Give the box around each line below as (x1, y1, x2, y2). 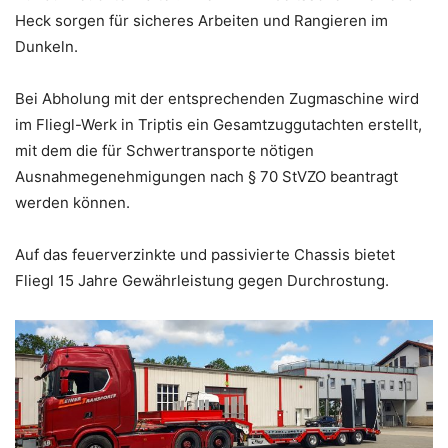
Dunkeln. (15, 36, 78, 56)
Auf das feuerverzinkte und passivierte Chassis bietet (15, 244, 395, 264)
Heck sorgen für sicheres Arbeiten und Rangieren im (15, 10, 388, 30)
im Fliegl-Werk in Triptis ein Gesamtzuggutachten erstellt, (15, 114, 422, 134)
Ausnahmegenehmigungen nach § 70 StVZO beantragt (15, 166, 398, 186)
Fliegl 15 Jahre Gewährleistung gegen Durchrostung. (15, 270, 389, 290)
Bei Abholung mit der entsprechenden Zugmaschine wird (15, 88, 419, 108)
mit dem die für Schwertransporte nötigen (15, 140, 314, 160)
